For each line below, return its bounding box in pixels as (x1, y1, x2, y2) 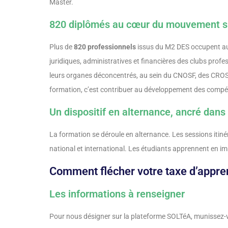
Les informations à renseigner (49, 188, 185, 201)
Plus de (49, 43, 74, 51)
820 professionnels (74, 43, 136, 51)
